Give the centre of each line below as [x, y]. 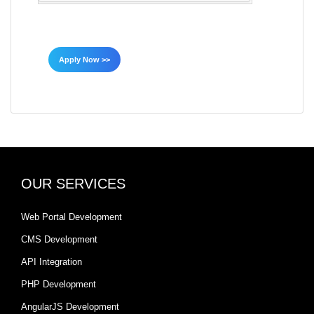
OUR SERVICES [73, 184]
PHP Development [59, 285]
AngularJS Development [70, 307]
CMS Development [59, 240]
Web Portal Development [71, 217]
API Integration [52, 262]
